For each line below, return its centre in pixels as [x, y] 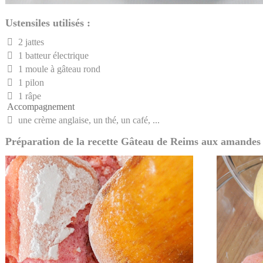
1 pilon [30, 82]
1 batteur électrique [52, 55]
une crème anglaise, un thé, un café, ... [88, 120]
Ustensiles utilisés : [48, 23]
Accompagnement [41, 106]
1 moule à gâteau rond [58, 69]
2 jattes [30, 42]
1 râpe [28, 96]
